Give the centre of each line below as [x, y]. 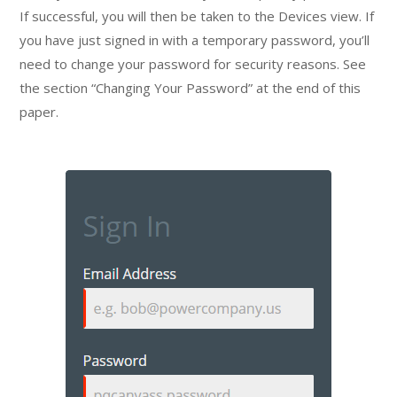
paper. [39, 111]
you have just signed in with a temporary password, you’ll [195, 39]
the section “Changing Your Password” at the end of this [191, 87]
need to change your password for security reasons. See [193, 63]
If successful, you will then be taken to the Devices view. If [197, 16]
